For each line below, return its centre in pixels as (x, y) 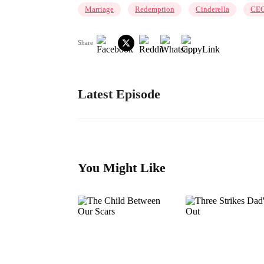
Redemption (155, 9)
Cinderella (212, 9)
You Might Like (122, 168)
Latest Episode (119, 94)
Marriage (99, 9)
